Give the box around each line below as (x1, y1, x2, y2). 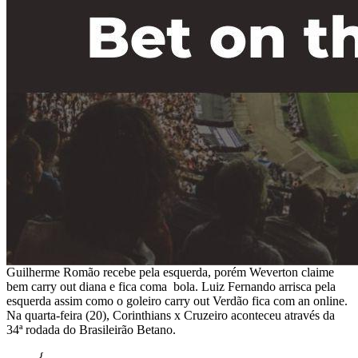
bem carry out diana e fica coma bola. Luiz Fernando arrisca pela (6, 279, 336, 293)
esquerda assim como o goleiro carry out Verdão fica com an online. (6, 293, 348, 308)
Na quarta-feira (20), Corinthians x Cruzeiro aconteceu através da (6, 308, 335, 322)
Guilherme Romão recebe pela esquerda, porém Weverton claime (6, 265, 334, 279)
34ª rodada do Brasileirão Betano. (6, 322, 176, 336)
